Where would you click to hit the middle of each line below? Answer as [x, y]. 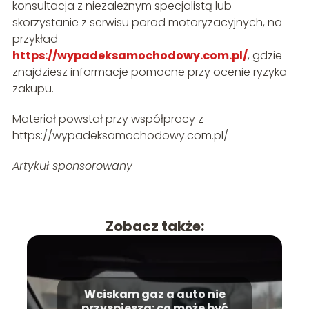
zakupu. [33, 89]
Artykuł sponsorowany [72, 166]
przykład [35, 39]
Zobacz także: [154, 227]
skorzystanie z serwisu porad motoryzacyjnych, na [147, 23]
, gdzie [265, 56]
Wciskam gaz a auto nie [154, 295]
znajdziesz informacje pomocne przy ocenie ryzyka [149, 72]
